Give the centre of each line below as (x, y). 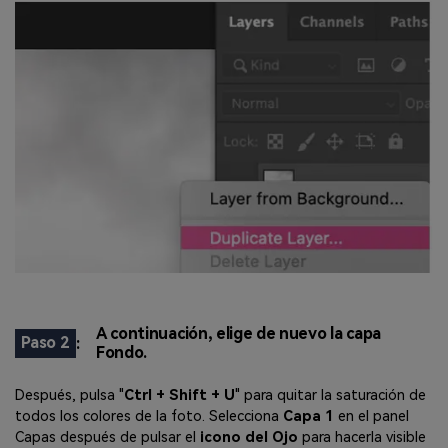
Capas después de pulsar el (105, 437)
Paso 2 (45, 343)
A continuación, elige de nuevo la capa (238, 334)
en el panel (373, 416)
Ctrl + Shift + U (179, 395)
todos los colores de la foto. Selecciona (147, 416)
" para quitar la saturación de (330, 395)
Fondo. (122, 353)
